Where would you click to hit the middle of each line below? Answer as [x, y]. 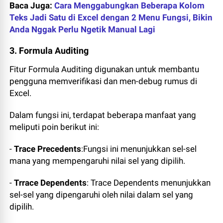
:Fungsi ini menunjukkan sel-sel [139, 149]
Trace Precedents [48, 149]
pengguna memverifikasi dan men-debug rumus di [104, 81]
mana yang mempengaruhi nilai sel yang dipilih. [98, 161]
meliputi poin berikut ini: [56, 127]
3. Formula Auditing [49, 51]
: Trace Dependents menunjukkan [149, 183]
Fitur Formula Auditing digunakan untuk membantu [105, 69]
